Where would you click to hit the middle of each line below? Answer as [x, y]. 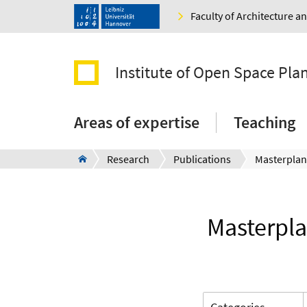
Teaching [265, 123]
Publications [202, 159]
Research [128, 159]
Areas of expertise [137, 123]
